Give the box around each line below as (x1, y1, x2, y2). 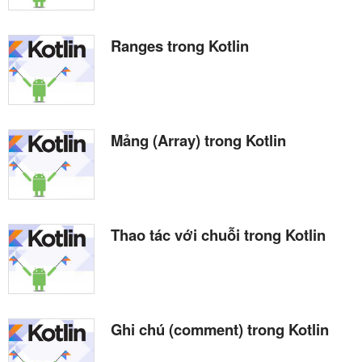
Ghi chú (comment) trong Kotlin (111, 318, 329, 340)
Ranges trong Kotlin (111, 34, 249, 57)
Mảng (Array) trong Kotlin (111, 128, 286, 151)
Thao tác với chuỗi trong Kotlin (111, 223, 326, 246)
